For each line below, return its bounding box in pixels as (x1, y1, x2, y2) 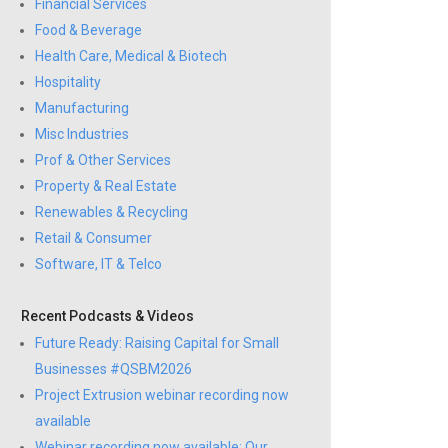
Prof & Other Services (35, 152, 171, 169)
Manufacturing (35, 100, 129, 117)
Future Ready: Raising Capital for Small (35, 335, 279, 352)
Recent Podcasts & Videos (21, 308, 194, 325)
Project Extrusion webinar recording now (35, 387, 289, 404)
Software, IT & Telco (35, 256, 162, 273)
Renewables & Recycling (35, 204, 188, 221)
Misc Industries (35, 126, 129, 143)
